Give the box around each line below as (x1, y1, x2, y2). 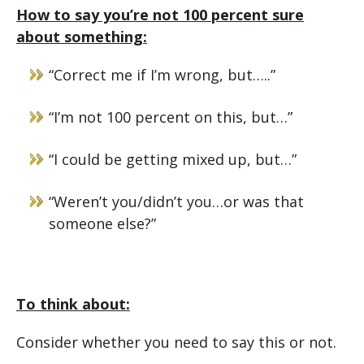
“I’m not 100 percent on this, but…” (49, 107, 292, 127)
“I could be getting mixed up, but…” (49, 149, 297, 169)
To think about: (16, 294, 130, 314)
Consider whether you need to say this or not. (16, 332, 336, 352)
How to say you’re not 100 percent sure (16, 5, 304, 24)
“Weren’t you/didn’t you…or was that (49, 192, 304, 211)
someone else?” (49, 214, 156, 233)
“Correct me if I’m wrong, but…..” (49, 65, 275, 84)
